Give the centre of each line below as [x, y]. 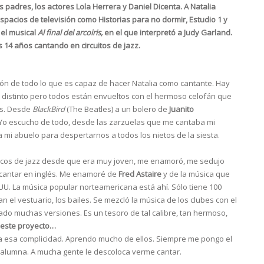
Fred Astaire [140, 174]
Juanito [181, 109]
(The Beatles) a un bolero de [117, 109]
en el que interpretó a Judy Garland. [167, 33]
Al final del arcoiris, [70, 33]
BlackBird [49, 109]
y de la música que [196, 174]
